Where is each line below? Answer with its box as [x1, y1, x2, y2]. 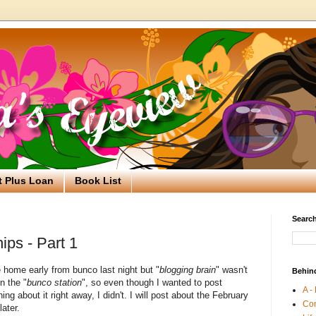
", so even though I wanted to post [82, 277, 222, 288]
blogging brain [159, 265, 216, 276]
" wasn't [216, 265, 248, 276]
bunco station [27, 277, 82, 288]
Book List [75, 175, 121, 187]
